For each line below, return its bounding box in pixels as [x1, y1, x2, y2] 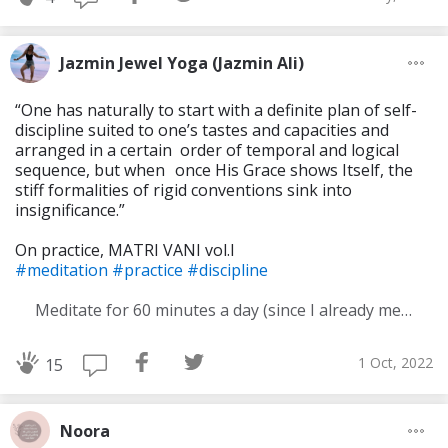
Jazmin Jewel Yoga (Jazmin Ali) [60, 52, 304, 75]
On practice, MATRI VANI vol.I [15, 239, 235, 262]
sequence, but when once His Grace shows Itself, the [15, 159, 413, 182]
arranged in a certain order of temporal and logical [15, 139, 399, 162]
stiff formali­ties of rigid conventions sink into [15, 179, 352, 202]
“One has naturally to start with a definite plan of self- [15, 99, 417, 122]
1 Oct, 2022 [358, 352, 433, 372]
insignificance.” [15, 199, 125, 222]
